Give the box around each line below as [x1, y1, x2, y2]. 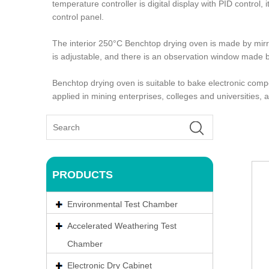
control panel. [52, 12, 104, 22]
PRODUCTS [52, 169, 113, 181]
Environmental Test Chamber [67, 199, 178, 209]
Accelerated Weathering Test [67, 221, 177, 231]
